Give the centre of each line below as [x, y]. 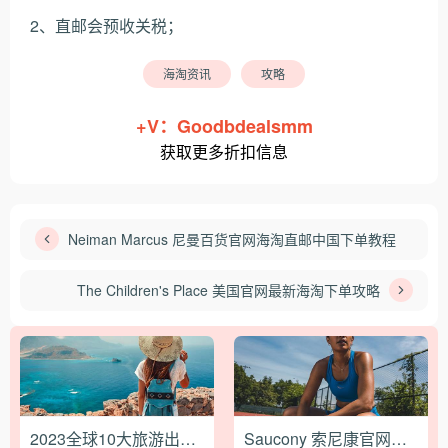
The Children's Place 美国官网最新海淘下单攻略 [228, 289]
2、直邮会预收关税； [106, 25]
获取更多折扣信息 [224, 151]
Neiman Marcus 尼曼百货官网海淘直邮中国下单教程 [232, 238]
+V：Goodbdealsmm [224, 125]
